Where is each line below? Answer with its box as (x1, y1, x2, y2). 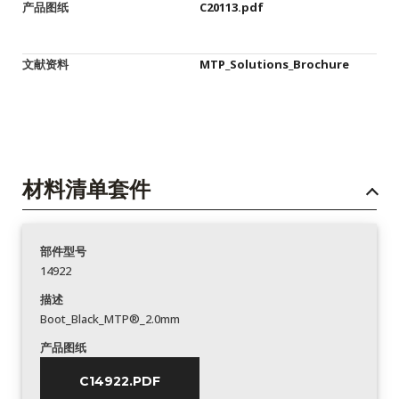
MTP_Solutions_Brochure (199, 56, 349, 72)
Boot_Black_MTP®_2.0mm (40, 311, 180, 327)
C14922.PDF (79, 373, 160, 389)
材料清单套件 (22, 176, 151, 202)
